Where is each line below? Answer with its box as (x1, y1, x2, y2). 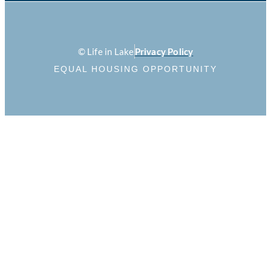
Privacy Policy (134, 46, 194, 57)
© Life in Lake (77, 46, 134, 57)
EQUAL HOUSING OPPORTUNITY (54, 64, 217, 74)
